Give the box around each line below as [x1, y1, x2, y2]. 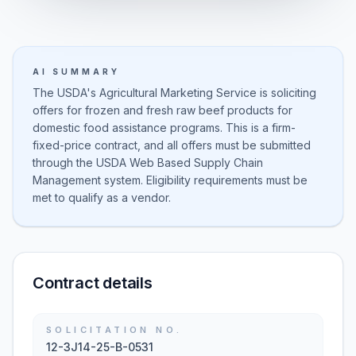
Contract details [33, 273, 153, 292]
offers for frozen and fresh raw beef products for [33, 103, 292, 117]
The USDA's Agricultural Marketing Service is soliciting [33, 86, 316, 99]
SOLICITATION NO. [46, 324, 183, 335]
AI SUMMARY [33, 67, 120, 76]
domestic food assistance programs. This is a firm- [33, 121, 296, 134]
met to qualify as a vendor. [33, 191, 171, 204]
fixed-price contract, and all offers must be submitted [33, 138, 311, 152]
